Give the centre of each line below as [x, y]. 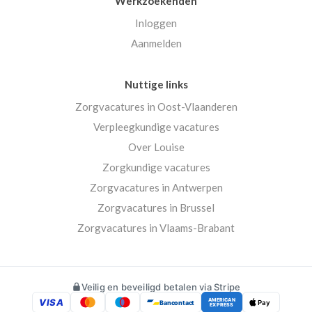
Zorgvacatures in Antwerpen [156, 188]
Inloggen [156, 23]
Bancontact [177, 302]
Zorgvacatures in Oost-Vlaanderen [156, 107]
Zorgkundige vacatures [156, 167]
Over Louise [156, 147]
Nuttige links [156, 85]
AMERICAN [222, 300]
